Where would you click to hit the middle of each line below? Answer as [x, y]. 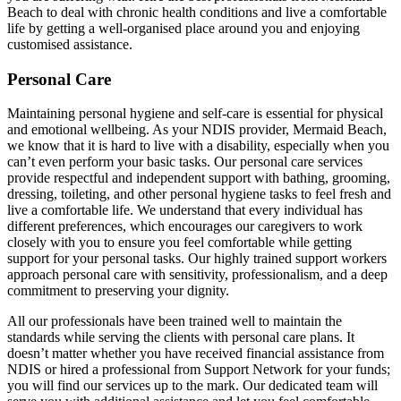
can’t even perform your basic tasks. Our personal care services [185, 162]
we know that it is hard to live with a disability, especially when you [198, 146]
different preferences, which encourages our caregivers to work [185, 226]
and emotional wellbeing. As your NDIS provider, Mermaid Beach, [197, 130]
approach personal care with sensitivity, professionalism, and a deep [197, 275]
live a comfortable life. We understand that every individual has [185, 210]
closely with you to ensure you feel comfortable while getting [179, 243]
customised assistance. [70, 44]
